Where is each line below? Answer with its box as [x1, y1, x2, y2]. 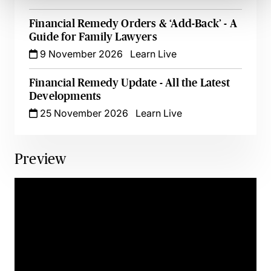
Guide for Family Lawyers [29, 31, 157, 43]
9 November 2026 [38, 48, 123, 60]
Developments [29, 90, 102, 102]
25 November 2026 [38, 107, 128, 119]
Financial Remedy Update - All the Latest [29, 77, 230, 89]
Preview [15, 151, 67, 167]
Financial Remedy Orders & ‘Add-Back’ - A [29, 18, 238, 30]
